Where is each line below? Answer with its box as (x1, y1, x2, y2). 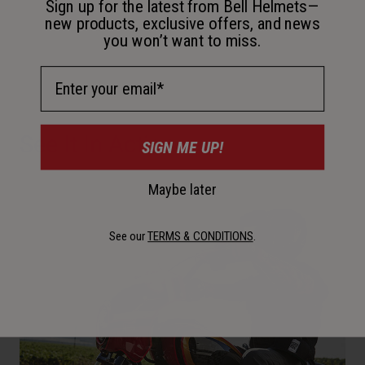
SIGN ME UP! (142, 136, 223, 156)
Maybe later (148, 180, 217, 198)
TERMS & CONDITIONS (147, 228, 253, 244)
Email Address (39, 64, 134, 85)
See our (109, 228, 148, 244)
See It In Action (20, 130, 176, 158)
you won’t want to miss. (103, 30, 262, 51)
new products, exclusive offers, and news (44, 13, 321, 33)
